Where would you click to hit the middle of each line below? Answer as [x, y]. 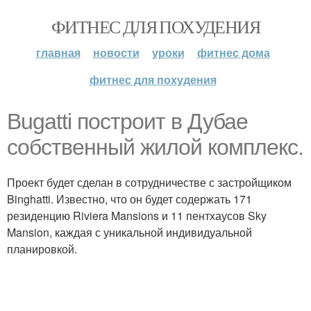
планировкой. [42, 249]
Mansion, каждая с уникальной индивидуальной [129, 232]
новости [116, 52]
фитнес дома [233, 52]
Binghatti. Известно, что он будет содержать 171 [129, 199]
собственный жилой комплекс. [155, 147]
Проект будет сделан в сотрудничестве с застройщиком [149, 182]
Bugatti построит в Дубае [127, 121]
